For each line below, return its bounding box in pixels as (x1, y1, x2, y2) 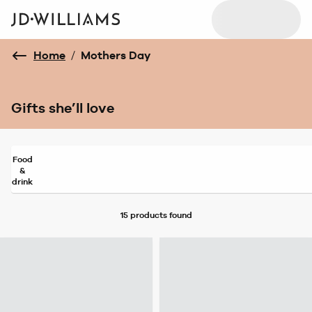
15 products (120, 210, 167, 221)
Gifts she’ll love (11, 100, 114, 117)
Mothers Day (81, 49, 150, 62)
